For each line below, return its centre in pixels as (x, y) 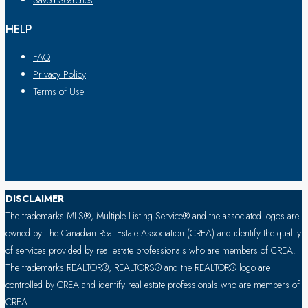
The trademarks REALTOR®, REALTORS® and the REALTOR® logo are (138, 268)
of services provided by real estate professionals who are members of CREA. (151, 251)
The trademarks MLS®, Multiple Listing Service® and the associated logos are (152, 216)
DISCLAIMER (35, 199)
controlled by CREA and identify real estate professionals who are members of (153, 285)
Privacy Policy (59, 75)
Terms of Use (58, 92)
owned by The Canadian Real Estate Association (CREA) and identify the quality (153, 233)
